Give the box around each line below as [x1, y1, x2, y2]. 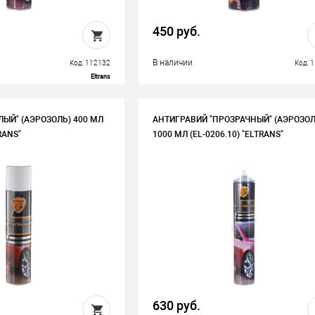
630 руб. [153, 298, 201, 313]
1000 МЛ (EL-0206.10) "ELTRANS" [153, 129, 284, 139]
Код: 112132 [69, 59, 110, 67]
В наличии [153, 58, 193, 67]
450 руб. [153, 24, 201, 39]
